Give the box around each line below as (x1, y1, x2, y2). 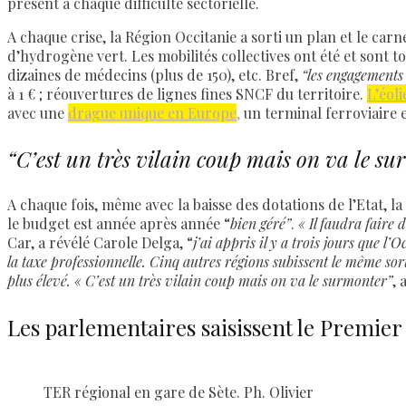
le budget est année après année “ (7, 214, 230, 234)
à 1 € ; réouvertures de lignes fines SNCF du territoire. (7, 84, 367, 104)
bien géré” (230, 214, 291, 234)
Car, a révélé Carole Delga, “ (7, 233, 193, 253)
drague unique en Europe (68, 103, 237, 123)
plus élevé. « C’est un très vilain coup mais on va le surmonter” (7, 271, 392, 291)
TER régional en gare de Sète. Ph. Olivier (43, 382, 314, 401)
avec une (7, 103, 68, 123)
